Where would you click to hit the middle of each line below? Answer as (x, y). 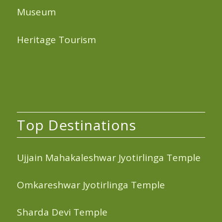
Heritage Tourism (56, 39)
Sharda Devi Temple (62, 212)
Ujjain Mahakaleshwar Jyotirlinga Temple (109, 157)
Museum (36, 12)
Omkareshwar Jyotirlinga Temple (91, 185)
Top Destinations (76, 125)
